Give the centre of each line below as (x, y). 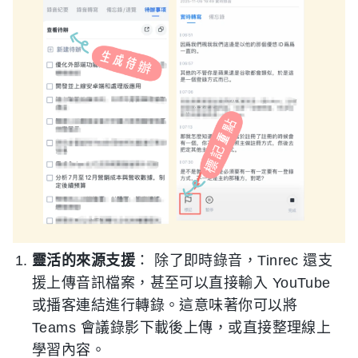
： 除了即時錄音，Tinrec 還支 (234, 260)
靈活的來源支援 (84, 260)
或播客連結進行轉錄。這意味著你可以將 (165, 305)
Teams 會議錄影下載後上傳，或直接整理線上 (182, 327)
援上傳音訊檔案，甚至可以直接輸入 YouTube (181, 282)
